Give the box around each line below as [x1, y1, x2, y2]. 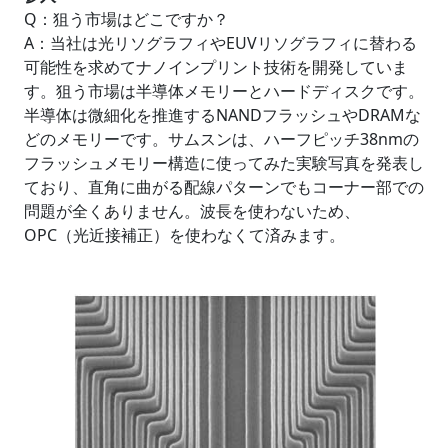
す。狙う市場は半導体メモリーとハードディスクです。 [24, 79, 424, 102]
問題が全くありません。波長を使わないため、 [24, 199, 360, 222]
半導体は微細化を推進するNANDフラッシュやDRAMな [24, 103, 421, 126]
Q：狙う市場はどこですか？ [24, 7, 229, 30]
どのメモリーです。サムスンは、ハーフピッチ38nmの [24, 127, 419, 150]
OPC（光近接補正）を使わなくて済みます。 [24, 223, 345, 246]
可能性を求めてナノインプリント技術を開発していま [24, 55, 408, 78]
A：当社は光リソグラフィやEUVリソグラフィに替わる [24, 31, 417, 54]
